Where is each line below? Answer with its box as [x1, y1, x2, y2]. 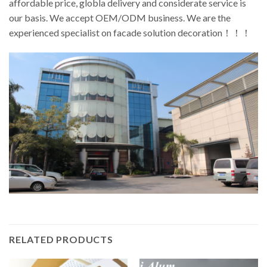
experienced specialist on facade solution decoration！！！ [9, 26, 251, 38]
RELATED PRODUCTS [9, 234, 113, 246]
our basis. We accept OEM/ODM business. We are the [9, 11, 231, 23]
